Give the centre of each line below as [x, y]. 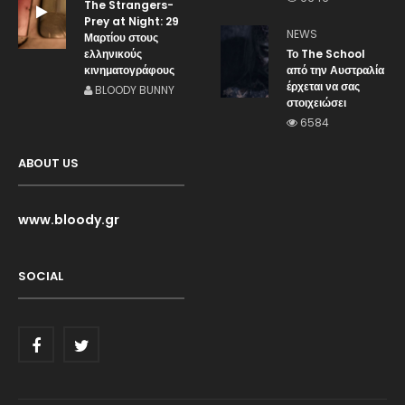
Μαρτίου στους [121, 38]
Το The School [326, 54]
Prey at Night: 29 [132, 22]
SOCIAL [41, 277]
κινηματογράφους [129, 71]
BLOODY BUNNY [133, 90]
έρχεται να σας [323, 87]
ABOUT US [48, 164]
